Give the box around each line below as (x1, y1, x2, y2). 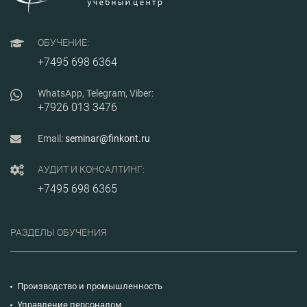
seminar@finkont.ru (65, 132, 150, 144)
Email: (38, 132, 65, 144)
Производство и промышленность (17, 280, 162, 291)
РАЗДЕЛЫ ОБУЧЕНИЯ (10, 226, 107, 238)
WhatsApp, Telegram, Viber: (38, 87, 153, 99)
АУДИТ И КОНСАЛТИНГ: (38, 163, 145, 175)
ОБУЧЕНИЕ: (38, 36, 89, 48)
